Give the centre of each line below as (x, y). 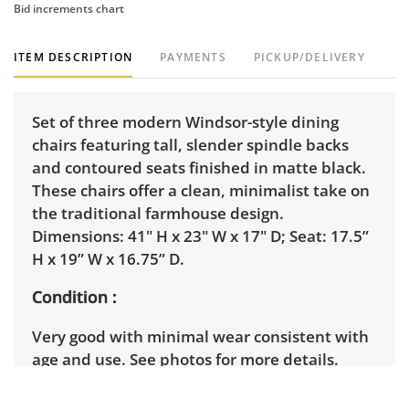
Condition (70, 297)
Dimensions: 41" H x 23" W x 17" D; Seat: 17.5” (200, 236)
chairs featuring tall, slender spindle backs (190, 145)
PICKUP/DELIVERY (309, 58)
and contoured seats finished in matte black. (199, 168)
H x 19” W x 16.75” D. (110, 259)
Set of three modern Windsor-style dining (185, 122)
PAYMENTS (193, 58)
